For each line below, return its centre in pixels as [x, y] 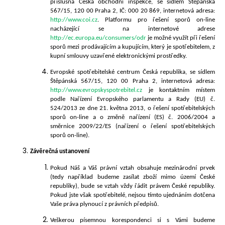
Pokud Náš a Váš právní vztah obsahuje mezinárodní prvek [133, 168]
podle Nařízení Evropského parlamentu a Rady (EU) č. [133, 99]
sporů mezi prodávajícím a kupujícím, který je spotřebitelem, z [133, 47]
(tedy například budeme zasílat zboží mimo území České [133, 177]
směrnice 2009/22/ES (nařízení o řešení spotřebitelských [133, 127]
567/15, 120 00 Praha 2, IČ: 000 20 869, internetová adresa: [133, 11]
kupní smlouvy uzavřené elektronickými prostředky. [119, 56]
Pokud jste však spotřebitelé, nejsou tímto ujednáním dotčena [133, 195]
